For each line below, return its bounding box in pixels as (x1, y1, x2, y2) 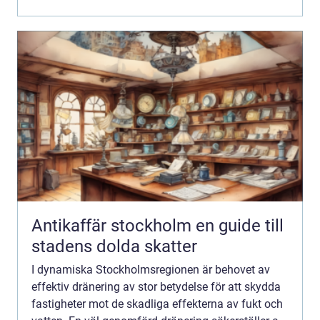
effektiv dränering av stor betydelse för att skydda (31, 279, 281, 294)
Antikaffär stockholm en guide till (31, 215, 196, 236)
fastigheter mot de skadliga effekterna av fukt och (31, 296, 283, 311)
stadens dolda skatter (31, 236, 197, 256)
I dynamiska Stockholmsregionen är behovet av (31, 262, 270, 276)
